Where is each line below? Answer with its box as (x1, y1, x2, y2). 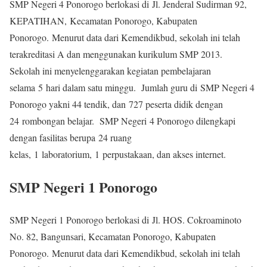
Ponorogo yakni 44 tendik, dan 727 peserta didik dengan (10, 97, 223, 110)
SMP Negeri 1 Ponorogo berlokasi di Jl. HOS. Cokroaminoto (10, 213, 241, 226)
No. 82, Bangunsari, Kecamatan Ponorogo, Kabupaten (10, 229, 216, 243)
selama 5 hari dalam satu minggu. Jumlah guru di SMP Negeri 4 (10, 80, 254, 94)
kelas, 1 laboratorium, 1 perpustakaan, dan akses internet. (10, 147, 226, 160)
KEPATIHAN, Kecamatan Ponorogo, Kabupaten (10, 14, 197, 27)
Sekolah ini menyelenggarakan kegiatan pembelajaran (10, 64, 211, 77)
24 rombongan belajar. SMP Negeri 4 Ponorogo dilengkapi (10, 114, 235, 127)
